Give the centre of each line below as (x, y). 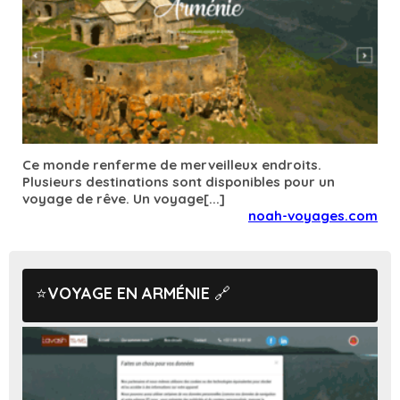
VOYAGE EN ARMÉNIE (129, 294)
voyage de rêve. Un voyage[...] (124, 199)
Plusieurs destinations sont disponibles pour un (179, 182)
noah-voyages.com (313, 216)
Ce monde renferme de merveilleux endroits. (172, 165)
